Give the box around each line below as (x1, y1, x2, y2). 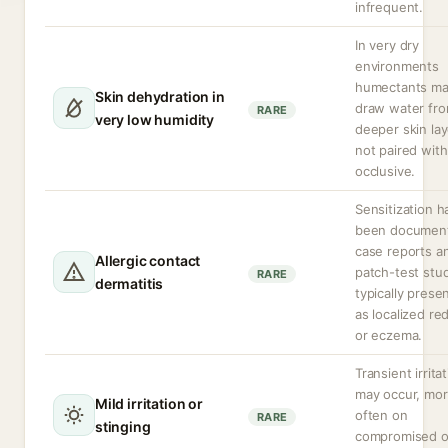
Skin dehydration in (95, 88, 225, 105)
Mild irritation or (95, 395, 203, 412)
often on (355, 407, 408, 423)
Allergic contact (95, 252, 201, 269)
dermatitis (95, 275, 164, 292)
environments (355, 58, 439, 74)
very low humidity (95, 111, 215, 128)
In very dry (355, 37, 420, 53)
